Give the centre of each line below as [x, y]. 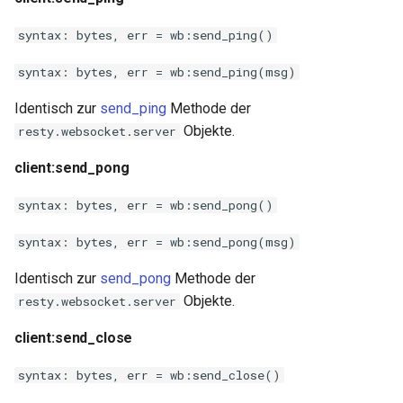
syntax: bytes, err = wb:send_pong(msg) [157, 242]
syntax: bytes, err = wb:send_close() [149, 375]
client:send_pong [72, 168]
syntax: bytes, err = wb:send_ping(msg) [157, 72]
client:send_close [74, 338]
